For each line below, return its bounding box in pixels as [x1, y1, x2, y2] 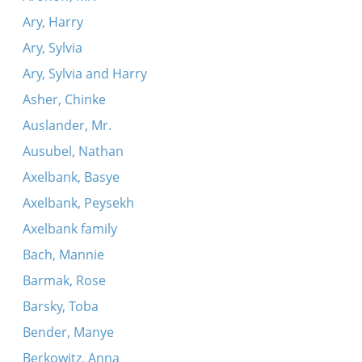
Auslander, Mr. [22, 116, 112, 134]
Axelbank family [22, 220, 117, 238]
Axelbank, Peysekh [22, 194, 134, 212]
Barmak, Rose [22, 271, 106, 289]
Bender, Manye [22, 323, 114, 341]
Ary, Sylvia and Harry [22, 65, 147, 82]
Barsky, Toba [22, 297, 99, 315]
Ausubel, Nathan [22, 142, 124, 160]
